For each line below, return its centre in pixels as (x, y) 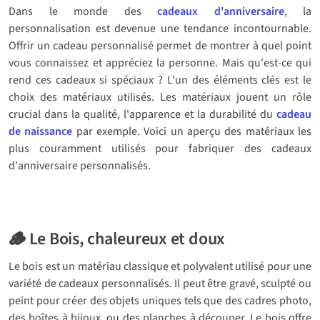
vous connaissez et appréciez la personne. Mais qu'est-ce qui (160, 62)
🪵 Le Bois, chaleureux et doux (117, 239)
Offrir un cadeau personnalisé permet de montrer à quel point (160, 45)
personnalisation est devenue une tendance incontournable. (160, 28)
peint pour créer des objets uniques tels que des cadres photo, (160, 300)
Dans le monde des (83, 11)
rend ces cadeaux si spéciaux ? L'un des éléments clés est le (160, 80)
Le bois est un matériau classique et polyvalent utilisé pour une (160, 266)
